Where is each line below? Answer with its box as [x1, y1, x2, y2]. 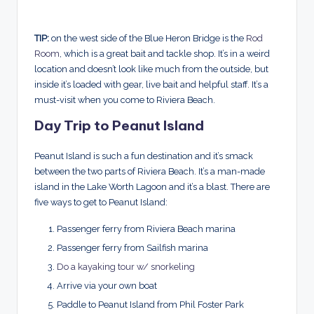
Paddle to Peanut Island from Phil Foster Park [57, 299, 244, 310]
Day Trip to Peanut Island [34, 116, 204, 134]
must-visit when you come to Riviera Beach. [34, 94, 215, 105]
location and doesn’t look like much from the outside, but [34, 63, 268, 74]
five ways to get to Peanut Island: [34, 196, 168, 207]
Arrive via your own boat [57, 280, 157, 292]
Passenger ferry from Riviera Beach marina [57, 223, 235, 234]
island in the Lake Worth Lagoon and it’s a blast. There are [34, 181, 270, 192]
